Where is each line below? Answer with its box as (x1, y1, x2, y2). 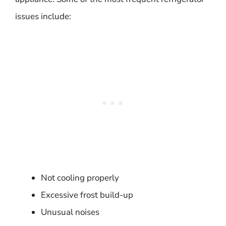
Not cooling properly (41, 172, 119, 184)
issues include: (15, 11, 71, 22)
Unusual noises (41, 206, 99, 218)
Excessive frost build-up (41, 189, 133, 201)
